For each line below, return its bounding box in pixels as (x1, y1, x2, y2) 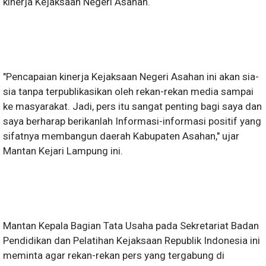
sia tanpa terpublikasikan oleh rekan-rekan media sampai (3, 85, 254, 98)
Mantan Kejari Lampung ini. (3, 145, 123, 157)
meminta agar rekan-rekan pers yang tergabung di (3, 249, 224, 262)
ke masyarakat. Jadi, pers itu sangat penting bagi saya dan (3, 100, 262, 113)
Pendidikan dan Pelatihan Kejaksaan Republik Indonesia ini (3, 235, 260, 247)
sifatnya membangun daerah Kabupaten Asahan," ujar (3, 130, 239, 142)
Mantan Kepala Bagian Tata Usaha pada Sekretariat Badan (3, 220, 259, 232)
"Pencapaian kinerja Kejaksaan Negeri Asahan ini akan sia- (3, 71, 259, 83)
